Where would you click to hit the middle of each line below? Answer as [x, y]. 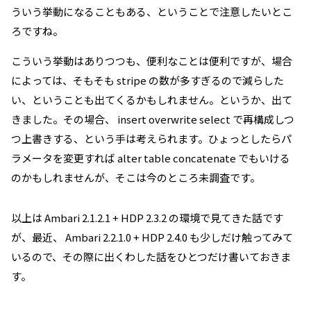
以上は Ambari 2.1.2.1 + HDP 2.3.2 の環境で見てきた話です [147, 218]
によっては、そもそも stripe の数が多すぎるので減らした [148, 80]
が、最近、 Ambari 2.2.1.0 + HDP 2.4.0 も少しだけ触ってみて [152, 237]
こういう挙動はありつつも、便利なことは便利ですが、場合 [152, 61]
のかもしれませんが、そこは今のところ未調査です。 [136, 177]
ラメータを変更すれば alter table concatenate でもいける [151, 158]
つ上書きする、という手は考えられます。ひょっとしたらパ [151, 138]
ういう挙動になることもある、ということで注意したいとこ [152, 11]
